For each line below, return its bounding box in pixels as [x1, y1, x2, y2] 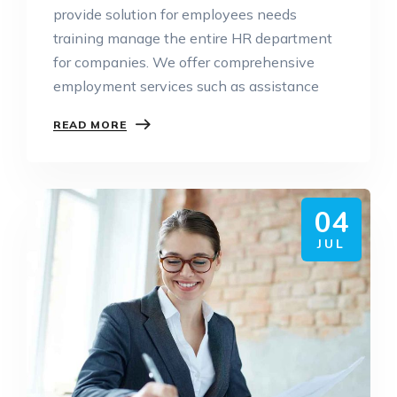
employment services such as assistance [53, 76, 319, 95]
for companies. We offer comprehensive [53, 52, 315, 71]
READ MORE [53, 117, 127, 131]
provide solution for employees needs [53, 4, 297, 23]
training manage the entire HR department [53, 28, 332, 47]
